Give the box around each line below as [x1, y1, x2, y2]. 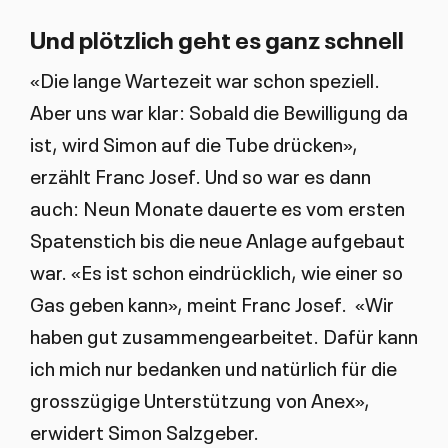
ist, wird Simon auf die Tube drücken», [29, 129, 358, 158]
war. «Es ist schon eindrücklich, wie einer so [29, 257, 403, 286]
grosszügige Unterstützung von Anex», [29, 385, 370, 414]
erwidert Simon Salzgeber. [29, 417, 259, 446]
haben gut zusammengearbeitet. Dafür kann [29, 321, 418, 350]
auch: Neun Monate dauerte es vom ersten [29, 193, 405, 222]
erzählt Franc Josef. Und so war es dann [29, 161, 371, 190]
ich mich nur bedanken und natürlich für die [29, 353, 397, 382]
